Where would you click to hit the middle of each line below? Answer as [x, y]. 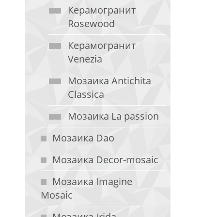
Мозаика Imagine [92, 181]
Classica [86, 94]
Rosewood [91, 23]
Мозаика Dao [83, 138]
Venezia [85, 59]
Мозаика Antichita [109, 81]
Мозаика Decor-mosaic [105, 160]
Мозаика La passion [113, 116]
